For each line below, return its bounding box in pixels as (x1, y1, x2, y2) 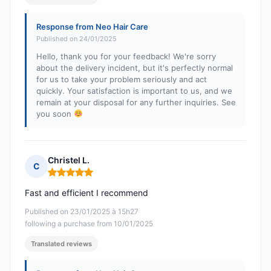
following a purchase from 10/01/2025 (25, 219, 153, 229)
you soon (36, 109, 74, 119)
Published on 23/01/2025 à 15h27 (25, 207, 139, 217)
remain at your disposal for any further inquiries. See (36, 97, 236, 108)
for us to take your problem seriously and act (36, 74, 207, 85)
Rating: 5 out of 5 (47, 171, 120, 183)
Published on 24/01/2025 (36, 34, 117, 44)
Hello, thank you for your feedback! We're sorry (36, 51, 216, 62)
